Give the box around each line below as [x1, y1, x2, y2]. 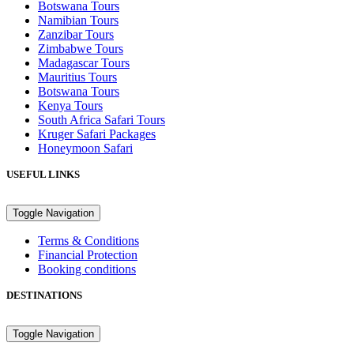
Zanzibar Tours [38, 28, 114, 42]
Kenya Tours [38, 99, 103, 113]
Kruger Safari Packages [38, 127, 156, 141]
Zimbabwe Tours [38, 42, 123, 56]
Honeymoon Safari [38, 141, 133, 156]
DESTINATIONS [6, 289, 82, 302]
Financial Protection [38, 248, 137, 262]
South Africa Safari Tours [38, 113, 165, 127]
